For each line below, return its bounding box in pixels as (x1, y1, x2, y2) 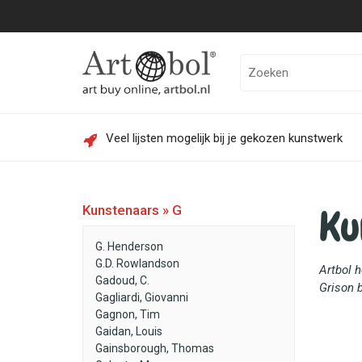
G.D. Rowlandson (95, 257, 179, 270)
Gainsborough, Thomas (95, 342, 214, 355)
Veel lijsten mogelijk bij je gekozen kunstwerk (106, 131, 343, 145)
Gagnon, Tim (95, 308, 160, 321)
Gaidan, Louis (95, 325, 162, 338)
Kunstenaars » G (82, 202, 182, 218)
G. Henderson (95, 240, 163, 253)
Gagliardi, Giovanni (95, 291, 188, 304)
